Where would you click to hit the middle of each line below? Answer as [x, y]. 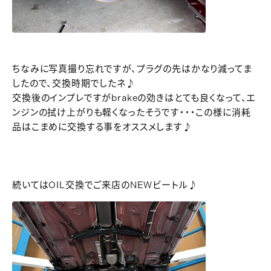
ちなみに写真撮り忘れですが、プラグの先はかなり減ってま [132, 69]
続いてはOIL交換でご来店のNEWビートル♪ [105, 185]
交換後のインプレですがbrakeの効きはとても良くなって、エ [134, 98]
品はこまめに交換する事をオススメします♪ [102, 127]
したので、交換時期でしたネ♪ [74, 83]
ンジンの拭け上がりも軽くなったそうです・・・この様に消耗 [132, 113]
